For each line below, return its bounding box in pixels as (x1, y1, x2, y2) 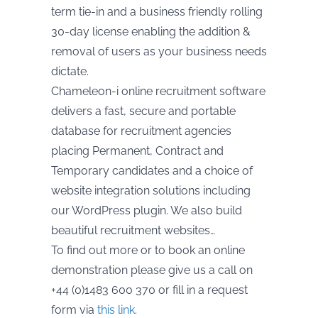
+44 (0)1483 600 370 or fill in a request (51, 283, 248, 297)
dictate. (51, 65, 89, 79)
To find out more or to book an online (51, 243, 245, 258)
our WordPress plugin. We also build (51, 204, 242, 218)
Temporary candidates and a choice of (51, 164, 253, 178)
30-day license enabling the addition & (51, 25, 251, 39)
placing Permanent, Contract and (51, 144, 224, 158)
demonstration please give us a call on (51, 263, 253, 278)
